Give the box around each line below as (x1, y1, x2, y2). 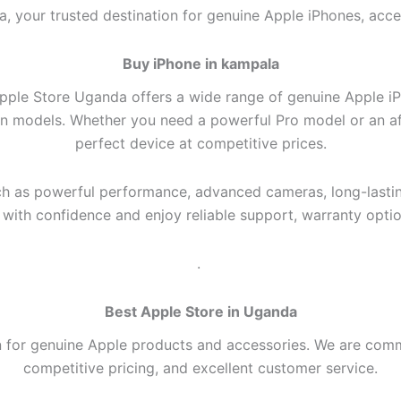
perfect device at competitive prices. (74, 134, 327, 153)
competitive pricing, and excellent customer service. (23, 359, 378, 378)
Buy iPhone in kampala (122, 54, 279, 73)
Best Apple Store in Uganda (104, 303, 297, 321)
